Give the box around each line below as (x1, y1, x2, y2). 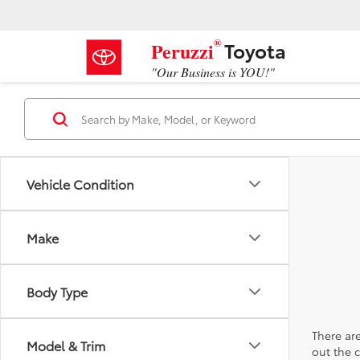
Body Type (27, 282, 88, 301)
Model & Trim (27, 336, 105, 355)
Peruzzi (151, 36, 214, 65)
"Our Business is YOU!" (151, 63, 275, 80)
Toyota (220, 35, 286, 63)
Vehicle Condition (27, 174, 134, 194)
